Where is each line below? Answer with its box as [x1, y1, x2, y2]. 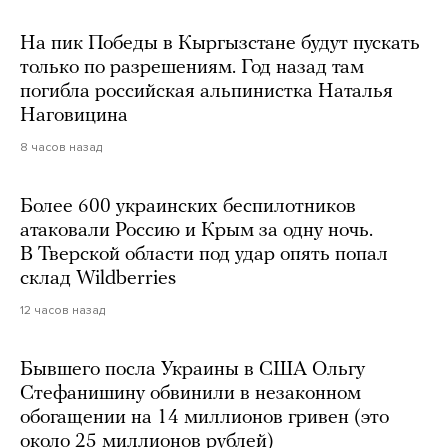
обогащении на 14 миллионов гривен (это [20, 407, 389, 428]
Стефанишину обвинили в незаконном [20, 383, 361, 404]
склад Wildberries [20, 268, 176, 289]
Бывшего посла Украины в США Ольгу [20, 359, 365, 380]
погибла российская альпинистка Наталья [20, 81, 393, 102]
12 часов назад [20, 302, 105, 317]
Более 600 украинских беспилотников [20, 196, 356, 217]
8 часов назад [20, 139, 102, 154]
